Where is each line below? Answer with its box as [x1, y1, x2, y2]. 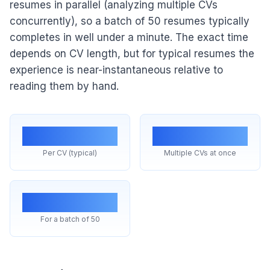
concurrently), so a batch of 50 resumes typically [10, 15, 250, 27]
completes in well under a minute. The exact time [10, 31, 248, 43]
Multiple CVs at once [164, 148, 236, 157]
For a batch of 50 [40, 215, 100, 224]
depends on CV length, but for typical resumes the [10, 48, 254, 60]
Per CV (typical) [43, 148, 97, 157]
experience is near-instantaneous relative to [10, 64, 223, 76]
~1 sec [48, 127, 92, 145]
